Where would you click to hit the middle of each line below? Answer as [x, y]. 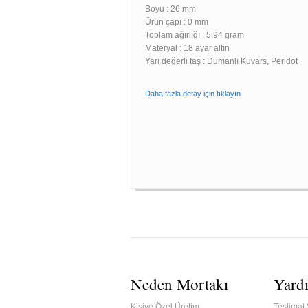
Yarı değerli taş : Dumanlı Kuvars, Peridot [221, 61]
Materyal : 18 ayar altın [187, 48]
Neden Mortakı [179, 284]
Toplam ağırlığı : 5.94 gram [195, 35]
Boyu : [158, 9]
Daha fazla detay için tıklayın [193, 93]
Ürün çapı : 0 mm [177, 22]
